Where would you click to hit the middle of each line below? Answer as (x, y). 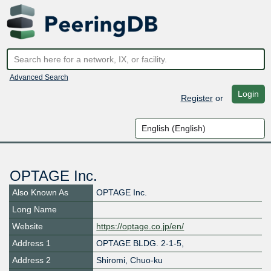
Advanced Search (39, 77)
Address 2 (31, 260)
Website (28, 227)
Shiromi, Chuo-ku (130, 260)
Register (197, 98)
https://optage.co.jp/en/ (140, 227)
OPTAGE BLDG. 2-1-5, (140, 243)
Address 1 (31, 243)
